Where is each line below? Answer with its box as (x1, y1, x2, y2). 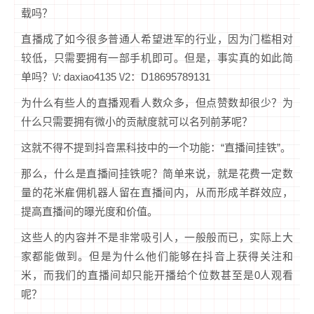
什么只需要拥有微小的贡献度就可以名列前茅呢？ (21, 115, 252, 128)
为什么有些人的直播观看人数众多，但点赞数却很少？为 (21, 96, 293, 109)
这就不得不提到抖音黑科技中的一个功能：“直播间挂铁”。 (21, 141, 291, 153)
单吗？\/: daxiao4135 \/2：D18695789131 (21, 70, 210, 83)
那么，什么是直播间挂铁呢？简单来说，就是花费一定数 (21, 167, 293, 179)
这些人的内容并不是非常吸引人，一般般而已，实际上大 (21, 231, 293, 243)
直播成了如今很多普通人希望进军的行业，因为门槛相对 (21, 32, 293, 45)
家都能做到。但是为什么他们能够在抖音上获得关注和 (21, 250, 293, 262)
